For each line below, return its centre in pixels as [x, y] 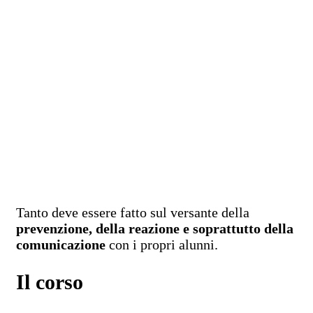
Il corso [50, 282]
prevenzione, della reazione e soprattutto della [155, 229]
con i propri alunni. [163, 245]
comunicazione [63, 245]
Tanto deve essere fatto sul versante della [133, 213]
